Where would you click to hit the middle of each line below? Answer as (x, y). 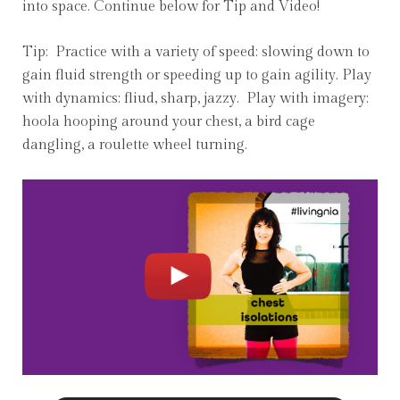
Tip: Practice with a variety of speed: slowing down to (196, 52)
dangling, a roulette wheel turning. (135, 145)
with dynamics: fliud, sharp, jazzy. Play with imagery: (196, 98)
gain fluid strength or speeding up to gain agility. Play (197, 75)
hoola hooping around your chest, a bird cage (169, 121)
